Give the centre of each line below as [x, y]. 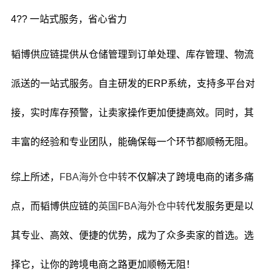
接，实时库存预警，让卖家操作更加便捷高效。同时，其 [132, 113]
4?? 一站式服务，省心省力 [69, 19]
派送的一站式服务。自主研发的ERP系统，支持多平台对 [133, 83]
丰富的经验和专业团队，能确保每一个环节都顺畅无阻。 [132, 142]
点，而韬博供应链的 [54, 206]
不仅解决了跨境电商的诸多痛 [190, 177]
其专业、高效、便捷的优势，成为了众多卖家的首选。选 [132, 235]
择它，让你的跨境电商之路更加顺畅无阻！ [103, 264]
